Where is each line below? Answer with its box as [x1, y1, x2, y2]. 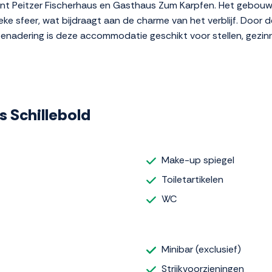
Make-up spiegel [161, 154, 234, 167]
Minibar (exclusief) [161, 242, 241, 256]
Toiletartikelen [161, 173, 223, 186]
